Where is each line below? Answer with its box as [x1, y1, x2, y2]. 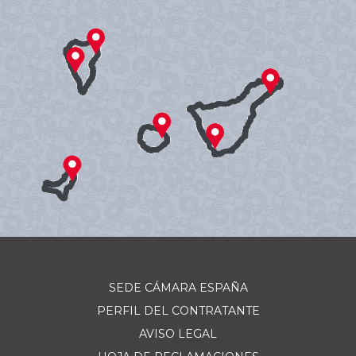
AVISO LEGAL [139, 327, 217, 341]
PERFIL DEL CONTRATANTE [96, 304, 260, 318]
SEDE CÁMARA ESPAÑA [108, 281, 248, 295]
